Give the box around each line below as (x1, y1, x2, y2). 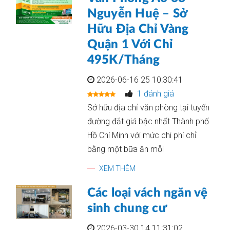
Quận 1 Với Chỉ (87, 39, 173, 51)
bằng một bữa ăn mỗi (87, 144, 164, 154)
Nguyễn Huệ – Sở (87, 8, 187, 20)
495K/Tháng (87, 54, 160, 66)
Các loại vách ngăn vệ (87, 187, 208, 199)
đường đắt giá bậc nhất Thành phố (87, 117, 209, 126)
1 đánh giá (137, 89, 174, 99)
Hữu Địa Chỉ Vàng (87, 23, 189, 35)
